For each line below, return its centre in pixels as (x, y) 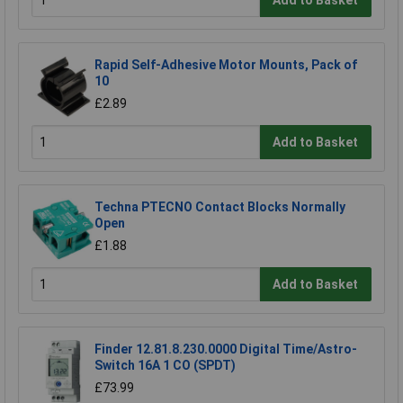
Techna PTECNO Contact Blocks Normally (220, 207)
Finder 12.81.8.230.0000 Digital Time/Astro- (226, 349)
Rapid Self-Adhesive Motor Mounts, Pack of (226, 65)
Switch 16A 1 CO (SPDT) (165, 366)
